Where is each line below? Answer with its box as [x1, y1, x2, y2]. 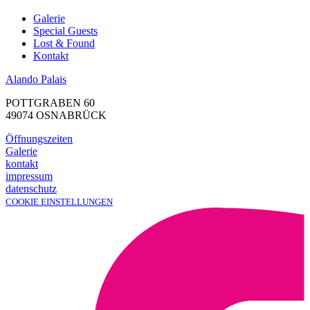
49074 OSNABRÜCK [6, 109, 107, 121]
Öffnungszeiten [6, 132, 73, 145]
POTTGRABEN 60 [6, 96, 95, 109]
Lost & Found [33, 37, 95, 49]
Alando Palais [6, 73, 66, 85]
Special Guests [33, 24, 98, 37]
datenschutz [6, 182, 57, 194]
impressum [6, 170, 53, 182]
